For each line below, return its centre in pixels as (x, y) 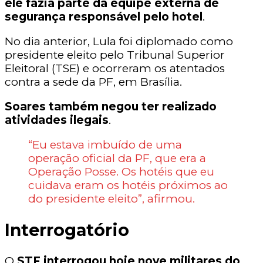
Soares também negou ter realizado (111, 107)
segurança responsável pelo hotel (104, 17)
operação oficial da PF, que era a (117, 159)
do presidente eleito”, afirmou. (113, 199)
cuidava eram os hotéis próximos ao (128, 186)
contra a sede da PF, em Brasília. (95, 82)
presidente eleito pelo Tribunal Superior (115, 55)
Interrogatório (67, 230)
